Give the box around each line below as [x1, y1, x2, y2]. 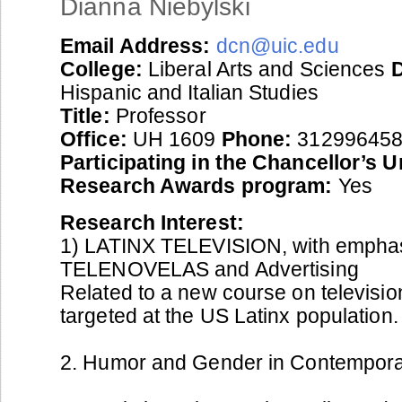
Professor [109, 103, 206, 127]
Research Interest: [60, 210, 244, 234]
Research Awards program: [60, 173, 333, 197]
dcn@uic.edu [215, 33, 339, 57]
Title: [60, 103, 110, 127]
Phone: [221, 127, 293, 151]
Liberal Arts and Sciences [142, 57, 391, 81]
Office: [60, 127, 127, 151]
